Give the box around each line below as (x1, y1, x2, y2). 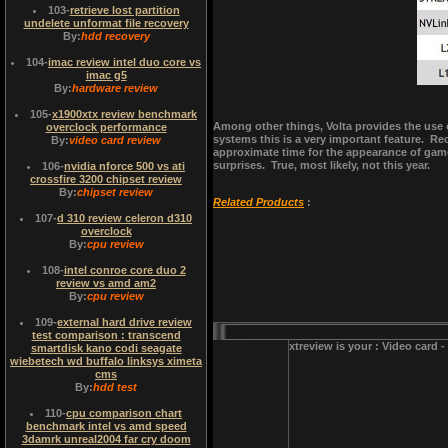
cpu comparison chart (66, 407, 182, 419)
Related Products (213, 196, 304, 208)
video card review (69, 134, 161, 146)
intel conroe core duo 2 (63, 264, 186, 276)
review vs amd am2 (56, 277, 156, 289)
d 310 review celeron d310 (57, 212, 192, 224)
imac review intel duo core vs (48, 56, 201, 68)
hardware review (72, 82, 158, 94)
